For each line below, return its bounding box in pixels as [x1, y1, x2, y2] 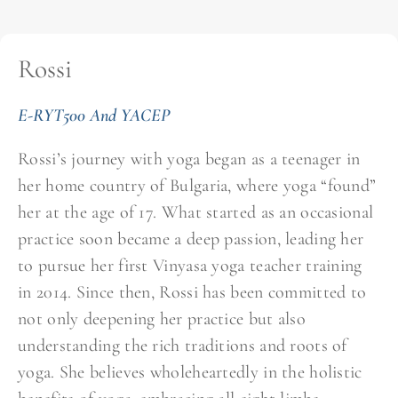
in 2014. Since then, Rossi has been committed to [18, 282, 367, 304]
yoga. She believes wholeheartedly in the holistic [18, 362, 362, 384]
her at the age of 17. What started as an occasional [18, 202, 374, 224]
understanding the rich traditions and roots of [18, 335, 347, 357]
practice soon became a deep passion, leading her [18, 228, 364, 251]
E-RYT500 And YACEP [18, 105, 170, 127]
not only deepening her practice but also [18, 308, 306, 330]
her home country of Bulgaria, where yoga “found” [18, 175, 377, 197]
